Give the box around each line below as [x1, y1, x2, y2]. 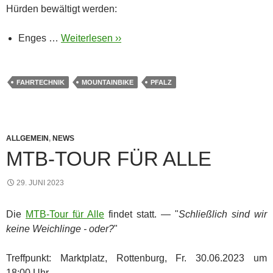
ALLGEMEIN [6, 133, 49, 143]
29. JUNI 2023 [16, 178, 64, 187]
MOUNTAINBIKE [82, 78, 133, 86]
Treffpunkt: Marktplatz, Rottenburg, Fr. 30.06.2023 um [6, 252, 267, 263]
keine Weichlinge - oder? [6, 223, 114, 234]
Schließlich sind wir [179, 208, 267, 219]
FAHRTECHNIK [16, 78, 65, 86]
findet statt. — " [104, 208, 179, 219]
